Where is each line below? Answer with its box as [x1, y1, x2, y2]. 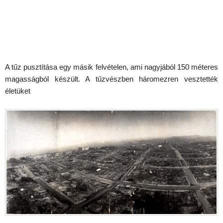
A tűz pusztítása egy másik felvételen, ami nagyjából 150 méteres [5, 62, 218, 71]
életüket [5, 86, 30, 95]
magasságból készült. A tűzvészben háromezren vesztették [5, 74, 218, 83]
